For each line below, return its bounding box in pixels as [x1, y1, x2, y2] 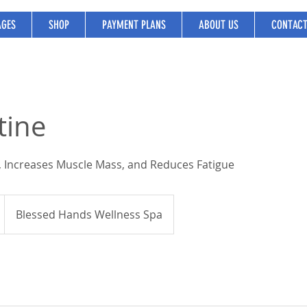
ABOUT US [198, 18, 238, 32]
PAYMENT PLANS [101, 18, 166, 32]
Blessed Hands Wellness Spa [16, 207, 162, 222]
